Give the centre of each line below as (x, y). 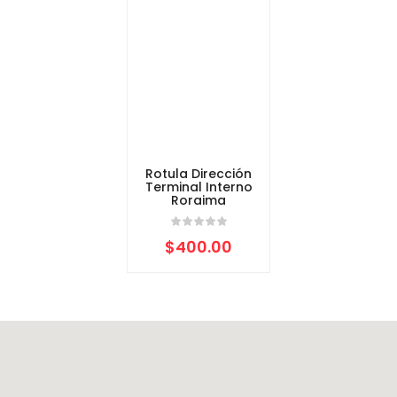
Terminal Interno (198, 187)
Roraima (198, 200)
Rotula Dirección (198, 174)
